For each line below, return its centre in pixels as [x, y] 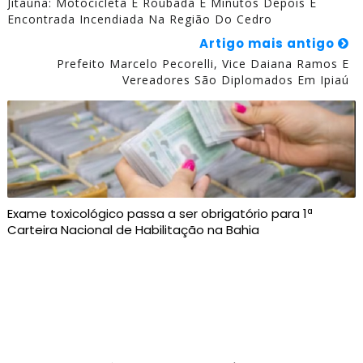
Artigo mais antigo [269, 44]
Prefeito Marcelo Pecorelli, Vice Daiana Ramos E [203, 64]
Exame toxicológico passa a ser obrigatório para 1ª [160, 214]
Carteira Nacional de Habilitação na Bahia [133, 230]
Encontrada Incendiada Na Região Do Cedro [139, 19]
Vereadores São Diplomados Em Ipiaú [236, 80]
